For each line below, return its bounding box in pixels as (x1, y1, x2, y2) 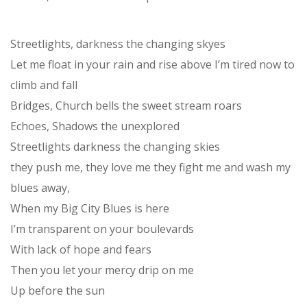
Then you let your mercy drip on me (10, 262, 194, 278)
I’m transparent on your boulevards (10, 221, 194, 236)
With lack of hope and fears (10, 241, 151, 257)
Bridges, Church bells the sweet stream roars (10, 97, 242, 113)
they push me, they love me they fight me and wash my (10, 159, 291, 175)
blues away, (10, 180, 70, 195)
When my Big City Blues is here (10, 200, 169, 216)
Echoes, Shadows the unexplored (10, 118, 180, 134)
